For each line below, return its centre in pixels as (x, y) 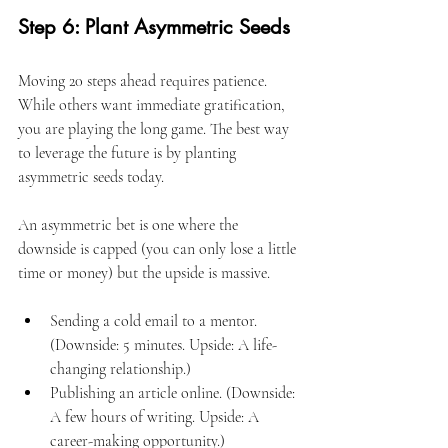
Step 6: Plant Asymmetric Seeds (154, 26)
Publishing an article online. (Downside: (174, 392)
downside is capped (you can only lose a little (159, 248)
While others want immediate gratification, (153, 104)
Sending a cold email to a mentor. (155, 320)
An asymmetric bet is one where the (130, 224)
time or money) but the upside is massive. (144, 272)
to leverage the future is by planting (129, 152)
